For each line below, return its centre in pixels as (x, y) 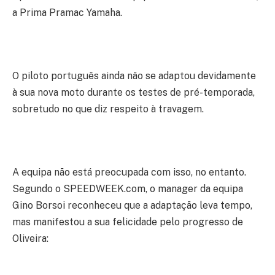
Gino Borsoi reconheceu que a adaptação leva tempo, (132, 205)
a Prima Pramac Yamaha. (67, 12)
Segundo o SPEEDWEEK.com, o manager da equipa (128, 188)
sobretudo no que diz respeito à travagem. (108, 109)
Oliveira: (30, 238)
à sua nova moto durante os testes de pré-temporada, (134, 92)
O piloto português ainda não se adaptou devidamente (134, 76)
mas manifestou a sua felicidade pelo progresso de (128, 222)
